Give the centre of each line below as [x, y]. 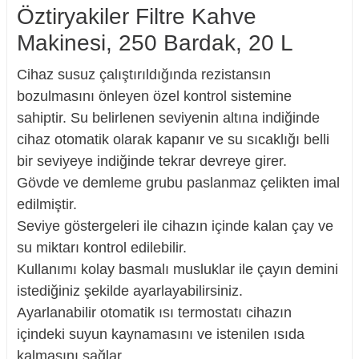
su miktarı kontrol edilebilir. [102, 248]
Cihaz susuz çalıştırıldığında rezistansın [144, 75]
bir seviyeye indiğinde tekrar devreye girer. [152, 161]
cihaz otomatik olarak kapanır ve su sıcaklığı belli [173, 139]
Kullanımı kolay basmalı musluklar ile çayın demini [177, 269]
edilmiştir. [47, 204]
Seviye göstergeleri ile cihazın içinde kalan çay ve [175, 226]
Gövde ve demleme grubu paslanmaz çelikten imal [178, 183]
